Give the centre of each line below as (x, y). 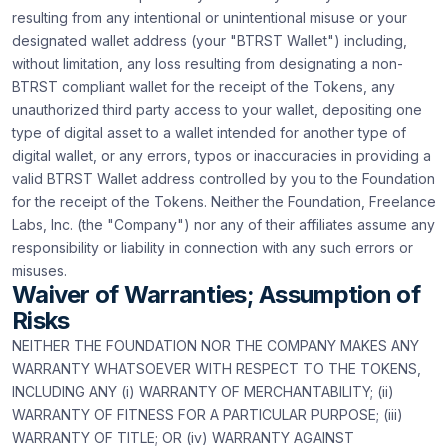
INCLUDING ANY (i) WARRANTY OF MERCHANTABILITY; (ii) (203, 391)
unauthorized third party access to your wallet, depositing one (217, 109)
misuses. (39, 270)
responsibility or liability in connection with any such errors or (212, 247)
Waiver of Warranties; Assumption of (216, 294)
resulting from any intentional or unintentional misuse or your (209, 17)
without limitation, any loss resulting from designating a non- (207, 63)
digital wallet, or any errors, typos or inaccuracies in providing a (221, 155)
